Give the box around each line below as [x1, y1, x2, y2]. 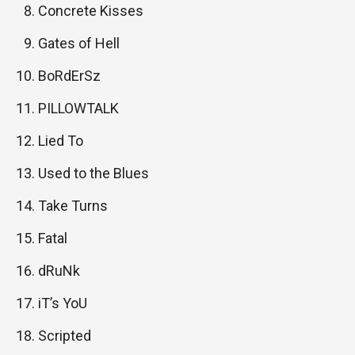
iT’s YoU [38, 295, 87, 311]
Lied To [38, 132, 83, 149]
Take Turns [38, 197, 108, 214]
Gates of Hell [38, 35, 120, 52]
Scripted [38, 327, 91, 344]
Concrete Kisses [38, 2, 143, 19]
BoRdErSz [38, 67, 101, 84]
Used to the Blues [38, 165, 149, 181]
